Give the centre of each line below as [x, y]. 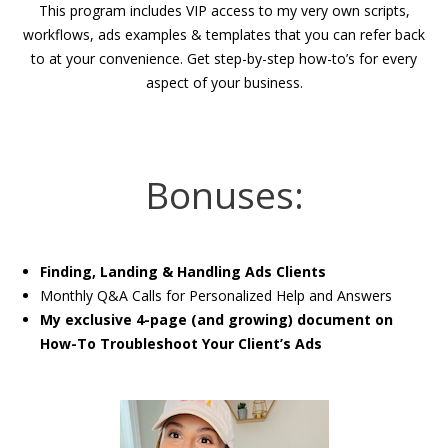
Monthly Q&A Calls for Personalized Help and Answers [216, 296]
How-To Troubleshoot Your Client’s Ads [181, 344]
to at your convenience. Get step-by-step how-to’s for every [224, 59]
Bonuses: [224, 195]
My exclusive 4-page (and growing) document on [216, 320]
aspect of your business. [224, 83]
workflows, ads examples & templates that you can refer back [224, 35]
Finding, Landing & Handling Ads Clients [183, 272]
